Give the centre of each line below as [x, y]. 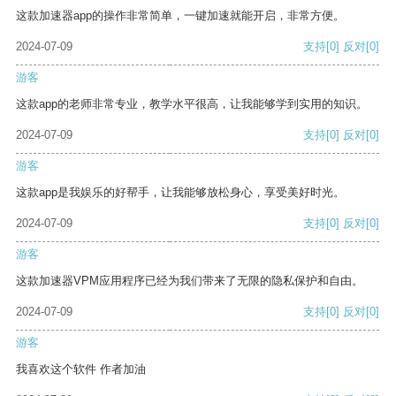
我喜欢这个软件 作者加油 [81, 369]
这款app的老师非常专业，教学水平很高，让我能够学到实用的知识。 [192, 104]
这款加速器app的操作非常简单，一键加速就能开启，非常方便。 [180, 16]
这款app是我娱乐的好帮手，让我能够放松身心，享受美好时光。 [180, 193]
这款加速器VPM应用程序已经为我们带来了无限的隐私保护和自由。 [190, 281]
